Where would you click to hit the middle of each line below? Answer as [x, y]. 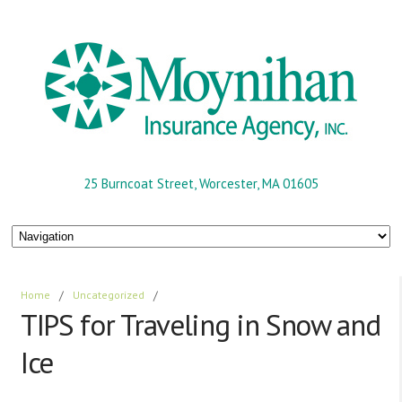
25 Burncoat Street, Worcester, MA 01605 [201, 184]
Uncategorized [109, 295]
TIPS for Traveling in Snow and [201, 325]
